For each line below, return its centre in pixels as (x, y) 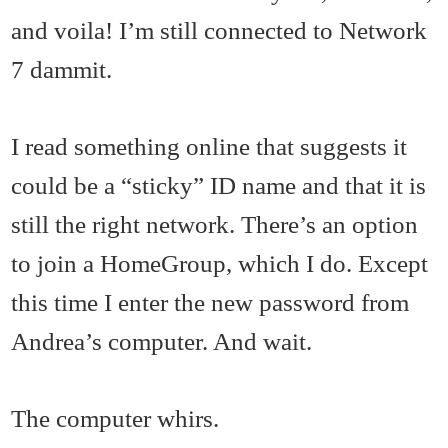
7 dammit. (62, 68)
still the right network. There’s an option (215, 223)
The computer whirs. (115, 417)
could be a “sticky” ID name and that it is (219, 184)
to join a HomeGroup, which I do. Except (220, 262)
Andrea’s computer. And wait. (162, 340)
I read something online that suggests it (209, 145)
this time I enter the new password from (210, 301)
